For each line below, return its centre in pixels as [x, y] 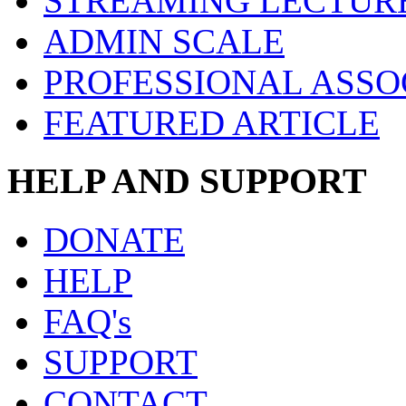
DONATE [114, 240]
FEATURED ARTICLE [212, 122]
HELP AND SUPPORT [187, 181]
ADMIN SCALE [164, 41]
